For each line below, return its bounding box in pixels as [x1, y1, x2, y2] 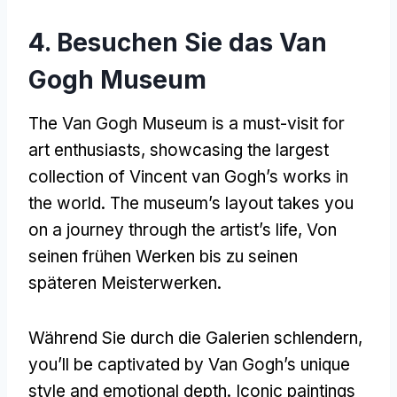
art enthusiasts [28, 139, 141, 160]
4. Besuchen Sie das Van [28, 27, 327, 58]
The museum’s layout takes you [110, 192, 354, 214]
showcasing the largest [150, 139, 329, 160]
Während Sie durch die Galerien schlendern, [28, 327, 362, 348]
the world [28, 192, 101, 214]
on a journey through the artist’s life [28, 219, 298, 240]
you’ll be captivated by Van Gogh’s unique [28, 354, 350, 375]
